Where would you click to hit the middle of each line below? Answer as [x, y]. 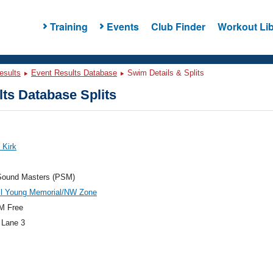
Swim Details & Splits [165, 73]
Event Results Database [74, 73]
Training [69, 26]
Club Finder [178, 26]
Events [122, 26]
